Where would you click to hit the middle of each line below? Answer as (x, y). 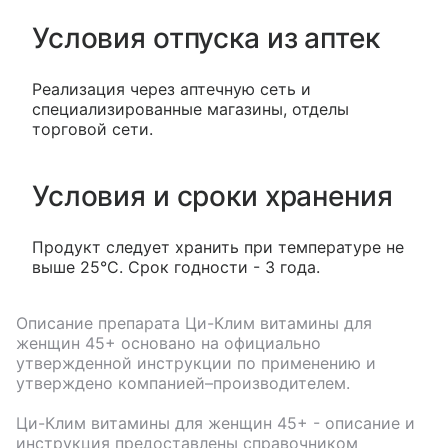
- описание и (361, 422)
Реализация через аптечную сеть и (171, 88)
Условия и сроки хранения (212, 195)
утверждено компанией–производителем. (183, 382)
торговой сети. (92, 128)
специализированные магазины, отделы (190, 108)
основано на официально (218, 342)
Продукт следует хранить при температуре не (218, 246)
